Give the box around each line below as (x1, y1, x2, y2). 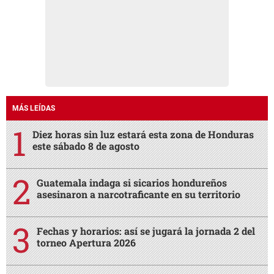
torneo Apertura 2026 (37, 236, 136, 250)
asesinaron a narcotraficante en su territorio (37, 188, 240, 201)
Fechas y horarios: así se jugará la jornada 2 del (37, 224, 255, 238)
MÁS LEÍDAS (12, 104, 55, 113)
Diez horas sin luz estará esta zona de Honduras (32, 128, 254, 141)
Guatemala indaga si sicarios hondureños (37, 176, 227, 190)
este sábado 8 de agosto (32, 139, 139, 153)
